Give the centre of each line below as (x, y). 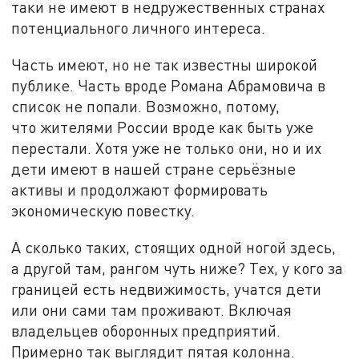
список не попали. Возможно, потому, (146, 106)
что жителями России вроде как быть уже (163, 127)
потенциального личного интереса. (139, 28)
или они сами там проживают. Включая (152, 309)
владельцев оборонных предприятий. (146, 330)
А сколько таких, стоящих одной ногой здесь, (174, 247)
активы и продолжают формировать (140, 189)
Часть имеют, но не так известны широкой (165, 64)
